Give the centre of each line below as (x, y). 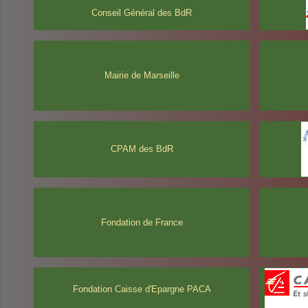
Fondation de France (142, 222)
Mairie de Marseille (142, 75)
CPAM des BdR (142, 149)
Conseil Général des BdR (142, 13)
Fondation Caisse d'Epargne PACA (142, 289)
